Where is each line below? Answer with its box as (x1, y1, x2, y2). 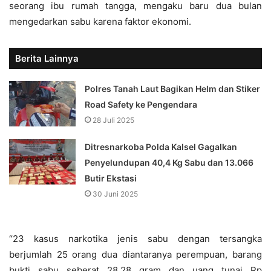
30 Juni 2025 (93, 189, 139, 198)
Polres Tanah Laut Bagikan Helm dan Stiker (85, 83, 261, 94)
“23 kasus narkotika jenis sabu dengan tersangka (9, 232, 262, 244)
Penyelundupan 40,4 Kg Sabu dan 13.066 (85, 157, 254, 168)
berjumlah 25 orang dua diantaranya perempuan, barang (9, 248, 262, 260)
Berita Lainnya (15, 52, 79, 64)
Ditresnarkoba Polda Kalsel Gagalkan (85, 141, 238, 152)
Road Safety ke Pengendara (85, 99, 198, 109)
